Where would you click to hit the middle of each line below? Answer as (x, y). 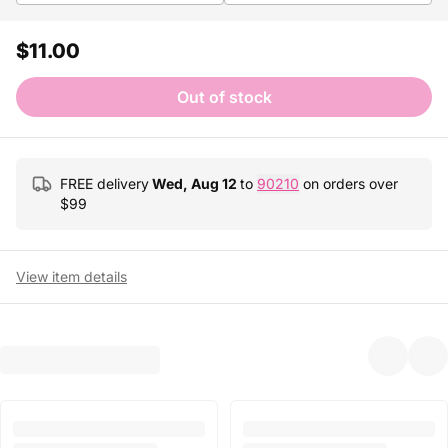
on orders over (348, 183)
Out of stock (224, 97)
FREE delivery (104, 183)
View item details (71, 276)
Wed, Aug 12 (194, 183)
